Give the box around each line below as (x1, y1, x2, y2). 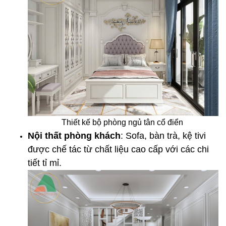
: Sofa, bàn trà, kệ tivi (121, 131, 206, 141)
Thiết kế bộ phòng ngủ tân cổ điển (61, 118, 185, 127)
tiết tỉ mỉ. (28, 158, 62, 168)
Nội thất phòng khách (28, 131, 121, 141)
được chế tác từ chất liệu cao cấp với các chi (28, 144, 209, 155)
